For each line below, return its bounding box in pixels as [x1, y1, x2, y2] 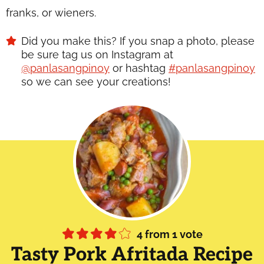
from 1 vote [143, 227, 203, 240]
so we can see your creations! [21, 75, 171, 88]
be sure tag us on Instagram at [21, 48, 173, 61]
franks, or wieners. [6, 6, 96, 19]
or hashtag [110, 61, 169, 74]
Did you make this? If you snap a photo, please [21, 34, 29, 47]
